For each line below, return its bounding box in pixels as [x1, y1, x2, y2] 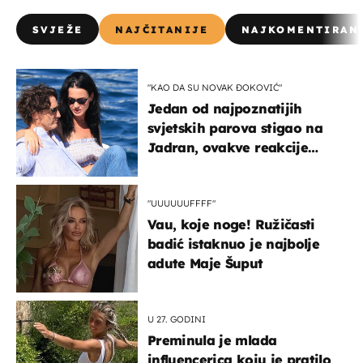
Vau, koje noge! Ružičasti [147, 216, 315, 233]
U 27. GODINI [147, 313, 206, 325]
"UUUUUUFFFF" [147, 197, 216, 209]
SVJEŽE [32, 23, 83, 36]
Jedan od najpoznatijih [147, 100, 302, 117]
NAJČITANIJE [115, 23, 209, 36]
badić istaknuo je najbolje [147, 235, 319, 252]
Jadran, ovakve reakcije [147, 139, 308, 156]
